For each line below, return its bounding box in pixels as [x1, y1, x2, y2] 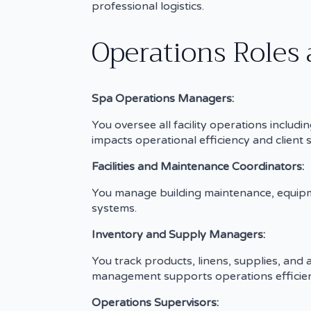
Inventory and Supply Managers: [92, 227, 265, 242]
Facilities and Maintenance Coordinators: [92, 159, 304, 174]
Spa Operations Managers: [92, 91, 234, 106]
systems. [92, 201, 137, 215]
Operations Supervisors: [92, 295, 219, 310]
